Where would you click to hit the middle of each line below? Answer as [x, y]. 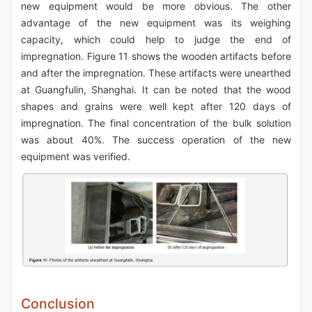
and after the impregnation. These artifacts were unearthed [156, 73]
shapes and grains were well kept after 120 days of [156, 107]
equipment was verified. [76, 157]
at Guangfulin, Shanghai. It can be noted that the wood [156, 90]
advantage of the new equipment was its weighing [156, 23]
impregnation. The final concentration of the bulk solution [156, 123]
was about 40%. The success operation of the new [156, 140]
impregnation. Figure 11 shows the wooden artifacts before [156, 56]
